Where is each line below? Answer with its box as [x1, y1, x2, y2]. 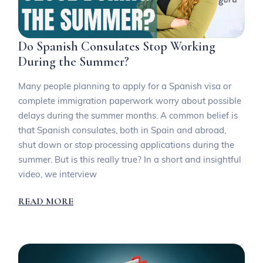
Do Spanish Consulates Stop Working [18, 39, 216, 55]
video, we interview [18, 168, 97, 180]
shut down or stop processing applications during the [18, 139, 235, 150]
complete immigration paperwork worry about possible [18, 95, 242, 106]
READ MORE [18, 195, 74, 208]
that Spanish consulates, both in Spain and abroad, [18, 124, 227, 136]
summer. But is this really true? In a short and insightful [18, 153, 242, 165]
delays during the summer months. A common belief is [18, 109, 238, 121]
